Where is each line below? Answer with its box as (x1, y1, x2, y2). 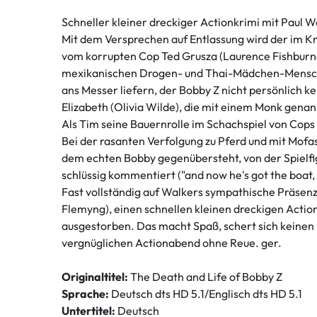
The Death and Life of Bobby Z (128, 270, 282, 284)
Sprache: (62, 287, 109, 301)
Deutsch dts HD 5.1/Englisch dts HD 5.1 (109, 287, 302, 301)
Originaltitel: (62, 270, 128, 284)
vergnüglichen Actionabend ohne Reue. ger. (62, 236, 282, 250)
